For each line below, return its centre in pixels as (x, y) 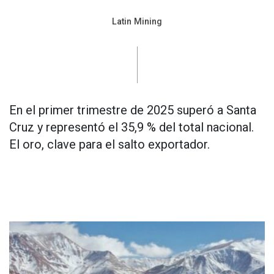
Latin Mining (137, 22)
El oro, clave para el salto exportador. (109, 144)
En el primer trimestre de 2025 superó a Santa (133, 110)
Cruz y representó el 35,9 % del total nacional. (131, 127)
